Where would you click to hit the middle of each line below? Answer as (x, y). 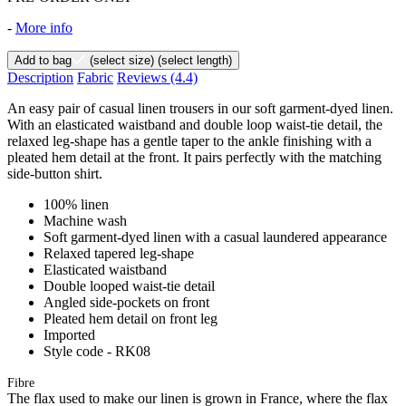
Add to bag (43, 60)
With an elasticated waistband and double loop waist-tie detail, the (195, 124)
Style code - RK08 (97, 351)
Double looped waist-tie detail (129, 285)
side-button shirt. (55, 173)
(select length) (193, 60)
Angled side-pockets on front (126, 302)
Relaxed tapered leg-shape (119, 253)
